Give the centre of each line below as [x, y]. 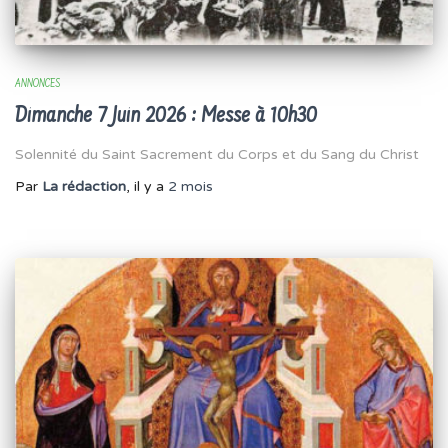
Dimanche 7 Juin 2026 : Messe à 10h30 [166, 116]
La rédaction [84, 186]
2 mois [190, 186]
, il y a [147, 186]
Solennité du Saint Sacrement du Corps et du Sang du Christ [217, 154]
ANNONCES [37, 83]
